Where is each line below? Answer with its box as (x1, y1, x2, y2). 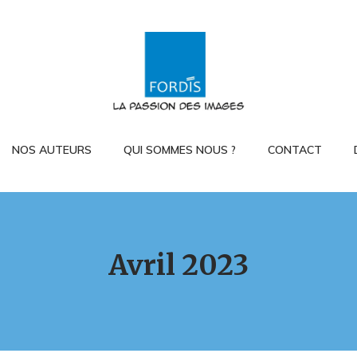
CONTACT (267, 143, 322, 158)
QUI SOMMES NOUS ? (123, 143, 236, 158)
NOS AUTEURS (11, 143, 92, 158)
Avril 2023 (108, 248, 249, 284)
